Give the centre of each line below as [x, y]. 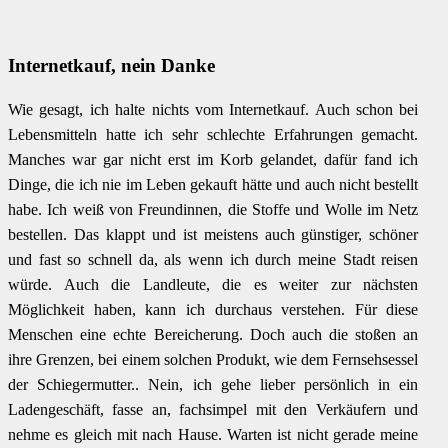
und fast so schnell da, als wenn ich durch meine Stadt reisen [213, 259]
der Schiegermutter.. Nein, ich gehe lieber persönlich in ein [213, 384]
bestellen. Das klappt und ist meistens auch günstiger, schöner [213, 234]
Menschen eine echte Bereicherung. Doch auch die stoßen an [213, 334]
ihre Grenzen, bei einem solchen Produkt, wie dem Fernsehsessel [213, 359]
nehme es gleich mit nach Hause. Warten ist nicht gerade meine [213, 434]
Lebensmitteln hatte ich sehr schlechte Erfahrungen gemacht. [213, 134]
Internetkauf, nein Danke [111, 66]
